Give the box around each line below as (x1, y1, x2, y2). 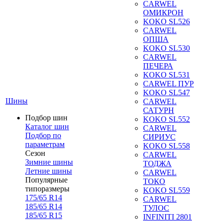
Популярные (25, 176, 68, 184)
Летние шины (25, 167, 72, 175)
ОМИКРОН (143, 8, 184, 17)
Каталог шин (25, 122, 69, 131)
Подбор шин (25, 113, 68, 122)
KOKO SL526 (143, 17, 190, 26)
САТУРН (143, 106, 174, 114)
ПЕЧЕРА (143, 62, 173, 70)
